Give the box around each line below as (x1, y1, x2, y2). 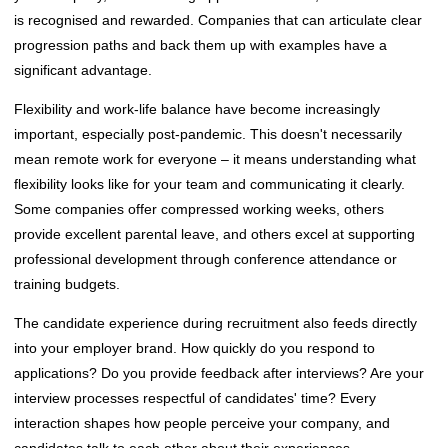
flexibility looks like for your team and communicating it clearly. (14, 175, 405, 192)
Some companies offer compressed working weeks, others (14, 200, 384, 217)
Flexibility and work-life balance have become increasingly (14, 100, 380, 117)
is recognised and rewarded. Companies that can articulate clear (14, 11, 422, 28)
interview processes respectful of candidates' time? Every (14, 389, 376, 406)
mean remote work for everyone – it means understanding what (14, 150, 416, 167)
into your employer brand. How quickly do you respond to (14, 339, 375, 356)
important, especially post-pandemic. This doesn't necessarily (14, 125, 402, 142)
